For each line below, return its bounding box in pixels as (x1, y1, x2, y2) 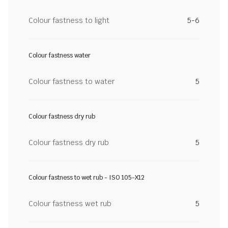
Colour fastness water (28, 51, 91, 60)
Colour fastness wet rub (28, 199, 111, 208)
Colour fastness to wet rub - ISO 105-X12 (28, 174, 145, 182)
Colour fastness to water (28, 77, 115, 86)
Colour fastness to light (28, 16, 109, 25)
